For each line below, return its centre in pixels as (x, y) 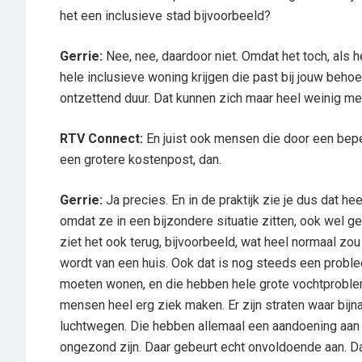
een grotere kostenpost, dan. (141, 160)
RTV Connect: (101, 139)
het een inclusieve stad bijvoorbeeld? (165, 16)
